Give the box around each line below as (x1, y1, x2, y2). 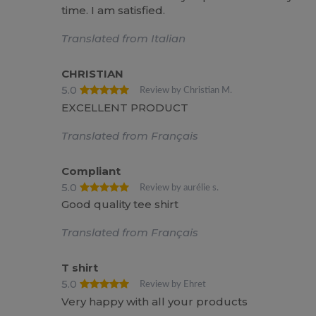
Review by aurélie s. (140, 183, 219, 192)
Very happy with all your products (61, 294, 248, 308)
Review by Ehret (140, 280, 207, 289)
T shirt (61, 261, 99, 275)
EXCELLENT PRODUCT (61, 100, 189, 114)
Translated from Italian (61, 32, 186, 46)
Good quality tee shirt (61, 197, 179, 212)
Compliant (61, 164, 121, 178)
